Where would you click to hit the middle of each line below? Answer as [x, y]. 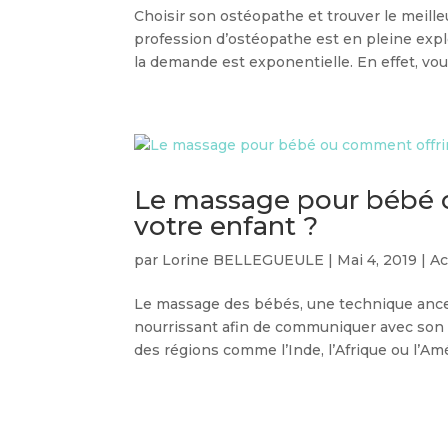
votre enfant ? [226, 226]
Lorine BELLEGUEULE [243, 260]
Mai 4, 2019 [377, 260]
